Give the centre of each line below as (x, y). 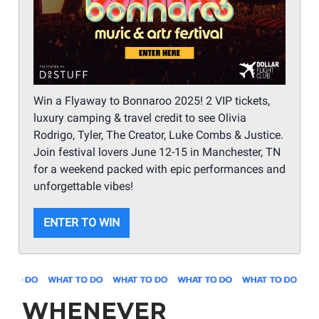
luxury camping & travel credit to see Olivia (140, 117)
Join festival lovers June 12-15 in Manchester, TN (157, 152)
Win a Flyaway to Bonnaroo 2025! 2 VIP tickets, (152, 100)
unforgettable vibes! (83, 186)
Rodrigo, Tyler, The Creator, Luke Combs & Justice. (158, 135)
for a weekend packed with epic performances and (159, 169)
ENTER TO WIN (82, 222)
